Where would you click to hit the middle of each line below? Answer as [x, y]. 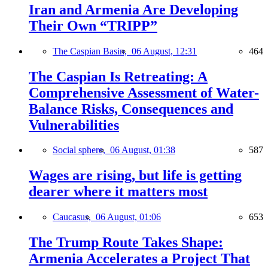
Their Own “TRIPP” [93, 25]
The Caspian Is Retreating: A [118, 76]
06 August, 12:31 [164, 51]
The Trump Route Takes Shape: [126, 243]
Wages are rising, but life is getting [135, 176]
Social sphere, [81, 150]
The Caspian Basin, [92, 51]
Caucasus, [74, 217]
